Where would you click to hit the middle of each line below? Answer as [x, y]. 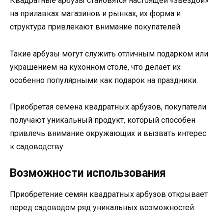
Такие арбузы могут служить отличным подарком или [109, 54]
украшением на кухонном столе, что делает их [95, 67]
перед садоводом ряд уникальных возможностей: [103, 208]
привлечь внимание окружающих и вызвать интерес [108, 133]
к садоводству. [37, 146]
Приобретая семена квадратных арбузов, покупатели [108, 107]
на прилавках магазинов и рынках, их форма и [95, 14]
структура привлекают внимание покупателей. [96, 27]
